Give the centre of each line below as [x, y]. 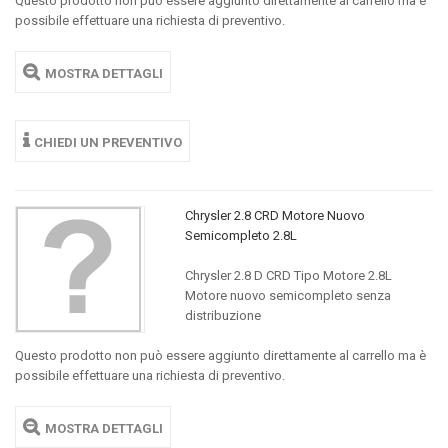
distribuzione [222, 315]
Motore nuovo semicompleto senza [287, 295]
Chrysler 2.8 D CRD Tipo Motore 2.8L [288, 275]
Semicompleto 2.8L [240, 235]
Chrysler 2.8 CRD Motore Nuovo [274, 215]
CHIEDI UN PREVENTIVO [108, 142]
